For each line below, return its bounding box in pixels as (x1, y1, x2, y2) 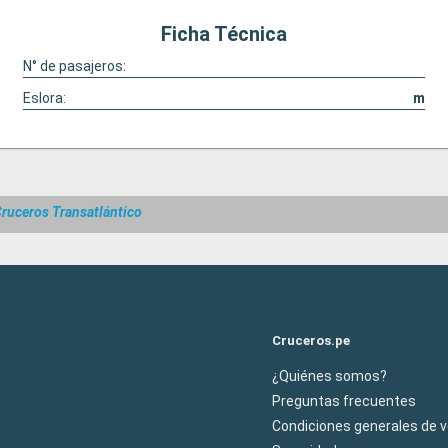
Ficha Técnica (161, 22, 287, 46)
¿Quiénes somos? (272, 367, 387, 384)
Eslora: (22, 90, 66, 106)
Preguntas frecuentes (272, 392, 416, 409)
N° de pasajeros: (22, 58, 126, 74)
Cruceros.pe (272, 332, 350, 348)
